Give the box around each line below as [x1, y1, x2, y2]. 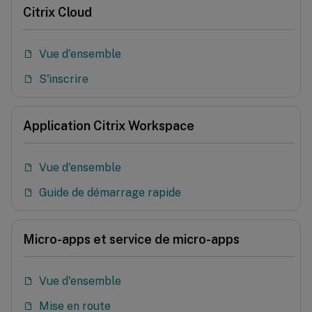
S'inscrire [39, 72, 88, 86]
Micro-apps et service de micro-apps [23, 232, 240, 247]
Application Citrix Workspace [23, 118, 194, 133]
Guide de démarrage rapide [39, 186, 181, 199]
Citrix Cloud [23, 5, 92, 19]
